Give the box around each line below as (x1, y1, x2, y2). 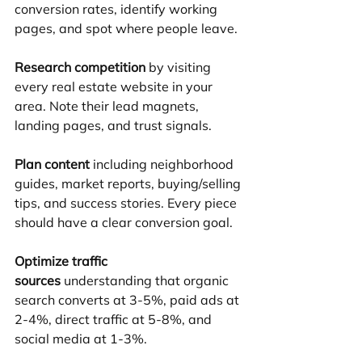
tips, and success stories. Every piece (15, 195, 240, 212)
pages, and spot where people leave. (15, 20, 238, 37)
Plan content (15, 156, 90, 173)
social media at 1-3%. (15, 330, 147, 347)
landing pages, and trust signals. (15, 117, 212, 134)
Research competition (15, 59, 145, 76)
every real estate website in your (15, 78, 216, 95)
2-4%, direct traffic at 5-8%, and (15, 311, 215, 328)
